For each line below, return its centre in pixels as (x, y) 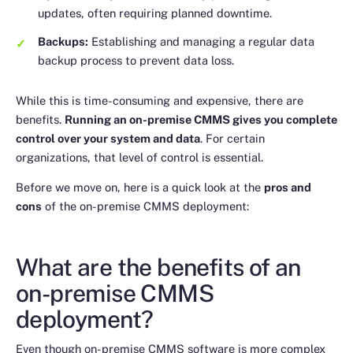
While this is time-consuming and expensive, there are (160, 100)
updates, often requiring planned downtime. (155, 13)
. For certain (232, 138)
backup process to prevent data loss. (136, 61)
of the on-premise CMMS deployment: (145, 206)
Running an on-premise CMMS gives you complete (201, 119)
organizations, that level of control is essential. (139, 157)
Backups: (63, 42)
